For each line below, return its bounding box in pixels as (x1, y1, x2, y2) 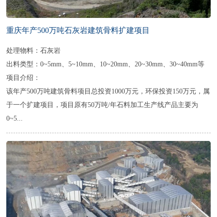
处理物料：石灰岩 (6, 46, 61, 54)
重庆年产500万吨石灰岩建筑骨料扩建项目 (6, 26, 150, 34)
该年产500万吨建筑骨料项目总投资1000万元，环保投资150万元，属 (6, 87, 210, 95)
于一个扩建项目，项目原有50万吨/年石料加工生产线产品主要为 (6, 100, 199, 108)
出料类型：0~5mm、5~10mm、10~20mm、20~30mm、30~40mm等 (6, 60, 205, 68)
